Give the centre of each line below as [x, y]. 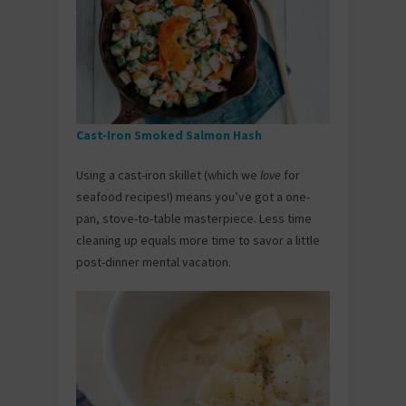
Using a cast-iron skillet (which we [168, 174]
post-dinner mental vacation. [154, 261]
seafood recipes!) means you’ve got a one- [193, 196]
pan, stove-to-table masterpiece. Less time [194, 218]
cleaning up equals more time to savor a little [198, 240]
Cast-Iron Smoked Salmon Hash [170, 135]
